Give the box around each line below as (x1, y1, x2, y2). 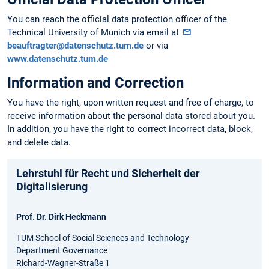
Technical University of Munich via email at (7, 27, 181, 38)
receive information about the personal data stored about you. (7, 110, 255, 122)
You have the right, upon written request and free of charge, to (7, 97, 254, 109)
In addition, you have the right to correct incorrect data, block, (7, 124, 253, 135)
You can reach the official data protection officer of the (7, 14, 227, 25)
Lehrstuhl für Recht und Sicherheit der (16, 166, 200, 180)
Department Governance (16, 245, 107, 255)
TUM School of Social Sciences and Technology (16, 232, 189, 243)
